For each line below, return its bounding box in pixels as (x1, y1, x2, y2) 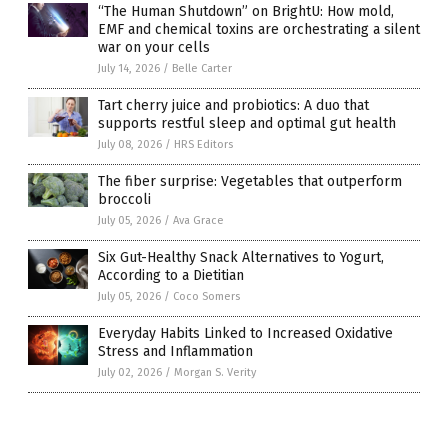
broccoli (98, 190, 151, 208)
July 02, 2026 (98, 365, 162, 379)
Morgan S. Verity (174, 365, 256, 379)
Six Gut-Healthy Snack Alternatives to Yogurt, (98, 248, 384, 266)
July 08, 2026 (98, 137, 162, 151)
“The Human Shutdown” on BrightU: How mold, (98, 2, 394, 20)
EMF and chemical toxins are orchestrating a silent (98, 20, 420, 38)
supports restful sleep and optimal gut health (98, 114, 396, 132)
